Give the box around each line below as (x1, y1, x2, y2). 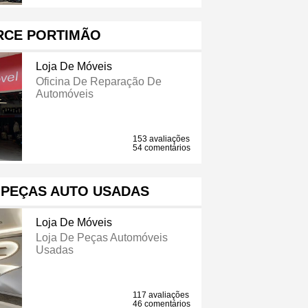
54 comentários (133, 143, 191, 153)
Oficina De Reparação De (35, 76, 162, 88)
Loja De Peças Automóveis (35, 232, 168, 244)
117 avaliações (133, 290, 190, 300)
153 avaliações (133, 134, 190, 144)
